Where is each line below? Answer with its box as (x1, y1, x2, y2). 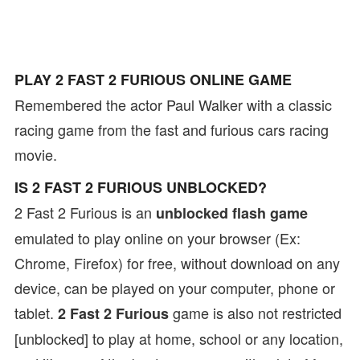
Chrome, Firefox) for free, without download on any (14, 252, 340, 273)
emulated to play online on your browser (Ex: (14, 227, 301, 248)
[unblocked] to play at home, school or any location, (14, 328, 343, 349)
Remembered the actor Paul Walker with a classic (14, 94, 332, 115)
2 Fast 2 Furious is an (14, 202, 156, 223)
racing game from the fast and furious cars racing (14, 119, 329, 140)
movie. (14, 144, 57, 165)
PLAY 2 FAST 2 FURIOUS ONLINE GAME (14, 69, 292, 90)
